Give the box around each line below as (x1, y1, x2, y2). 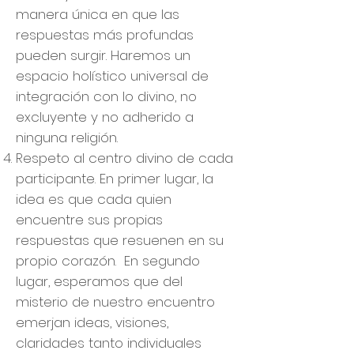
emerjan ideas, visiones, (16, 313, 168, 332)
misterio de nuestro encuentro (16, 292, 215, 311)
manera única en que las (16, 5, 179, 24)
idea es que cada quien (16, 190, 171, 209)
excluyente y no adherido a (16, 107, 194, 126)
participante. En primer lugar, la (16, 169, 213, 188)
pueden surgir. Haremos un (16, 46, 190, 65)
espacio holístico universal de (16, 66, 209, 85)
